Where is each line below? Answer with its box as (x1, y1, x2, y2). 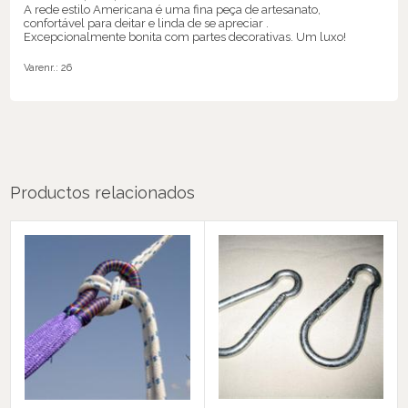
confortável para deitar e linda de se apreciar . (24, 15, 270, 30)
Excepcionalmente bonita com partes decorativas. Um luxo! (24, 29, 347, 44)
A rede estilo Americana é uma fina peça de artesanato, (24, 2, 321, 16)
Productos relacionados (10, 182, 196, 202)
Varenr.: (24, 61, 62, 74)
